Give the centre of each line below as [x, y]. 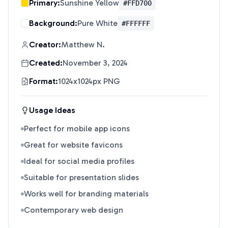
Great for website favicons [73, 145]
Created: [46, 63]
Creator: [45, 45]
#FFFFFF [136, 23]
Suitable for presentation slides [81, 177]
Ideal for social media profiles [79, 161]
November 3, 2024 [95, 63]
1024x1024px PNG [89, 81]
